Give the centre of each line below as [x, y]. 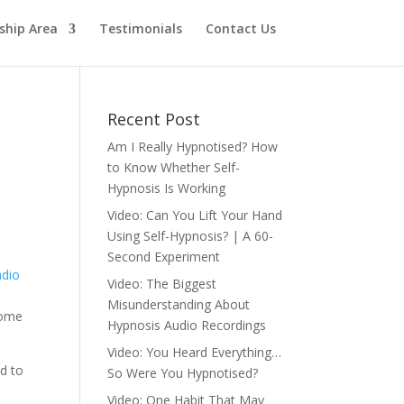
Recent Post [154, 119]
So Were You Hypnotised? [183, 373]
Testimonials [141, 28]
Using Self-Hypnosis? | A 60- [191, 236]
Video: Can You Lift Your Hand [195, 215]
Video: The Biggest [162, 284]
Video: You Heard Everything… [195, 352]
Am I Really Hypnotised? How [193, 147]
